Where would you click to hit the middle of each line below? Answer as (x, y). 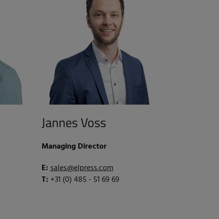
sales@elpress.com (82, 168)
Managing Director (74, 146)
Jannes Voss (74, 122)
